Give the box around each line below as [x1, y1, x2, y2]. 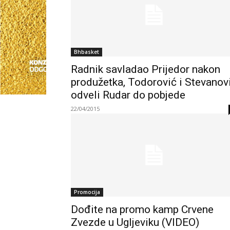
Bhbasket [74, 48, 99, 55]
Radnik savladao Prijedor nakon [71, 63, 220, 75]
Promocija [74, 188, 100, 196]
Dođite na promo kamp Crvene [71, 203, 214, 216]
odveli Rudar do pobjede [71, 88, 185, 101]
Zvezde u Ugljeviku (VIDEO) [71, 216, 199, 228]
